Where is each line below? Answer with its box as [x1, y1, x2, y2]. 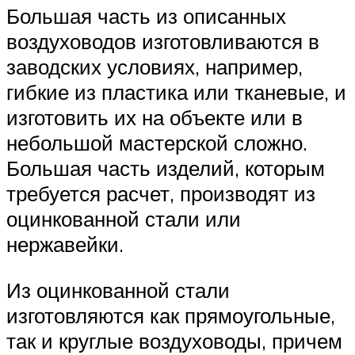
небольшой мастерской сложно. [6, 130, 307, 156]
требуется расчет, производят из [6, 181, 315, 207]
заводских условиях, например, [6, 54, 303, 80]
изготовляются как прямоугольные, [6, 302, 335, 328]
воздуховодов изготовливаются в [6, 29, 319, 55]
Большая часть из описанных [6, 3, 286, 29]
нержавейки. [6, 231, 124, 258]
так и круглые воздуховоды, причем [6, 327, 342, 353]
